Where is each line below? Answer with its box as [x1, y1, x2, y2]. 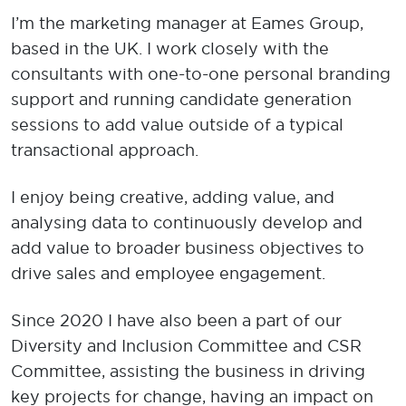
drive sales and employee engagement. [11, 263, 325, 284]
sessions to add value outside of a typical [11, 114, 343, 135]
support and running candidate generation [11, 89, 352, 110]
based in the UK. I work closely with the [11, 38, 329, 59]
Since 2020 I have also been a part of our [11, 310, 342, 331]
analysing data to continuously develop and [11, 212, 362, 233]
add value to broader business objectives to [11, 237, 364, 258]
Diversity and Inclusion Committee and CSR [11, 335, 362, 356]
